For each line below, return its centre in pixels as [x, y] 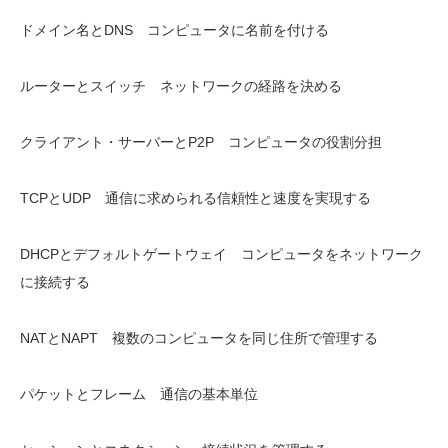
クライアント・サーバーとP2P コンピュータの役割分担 [201, 142]
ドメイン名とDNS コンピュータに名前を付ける [174, 30]
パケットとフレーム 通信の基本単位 [139, 394]
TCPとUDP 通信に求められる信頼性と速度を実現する [195, 198]
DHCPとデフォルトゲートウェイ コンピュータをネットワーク [221, 254]
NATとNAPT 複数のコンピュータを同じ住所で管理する [199, 338]
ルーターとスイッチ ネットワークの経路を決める [181, 86]
